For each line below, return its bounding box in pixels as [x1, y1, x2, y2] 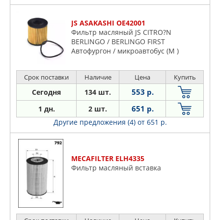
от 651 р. [137, 117, 167, 127]
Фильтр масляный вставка [71, 163, 161, 173]
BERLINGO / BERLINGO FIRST [71, 36, 165, 46]
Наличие [84, 73, 111, 82]
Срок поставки [24, 73, 69, 82]
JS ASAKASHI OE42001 [71, 18, 145, 27]
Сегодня [32, 87, 61, 97]
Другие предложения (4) [53, 117, 137, 127]
